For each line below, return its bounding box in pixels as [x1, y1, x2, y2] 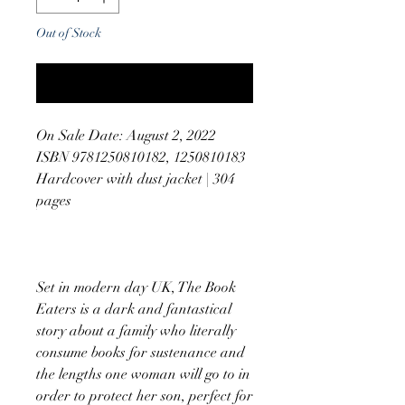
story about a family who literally [36, 321, 236, 340]
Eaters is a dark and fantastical [36, 299, 231, 318]
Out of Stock [36, 24, 101, 41]
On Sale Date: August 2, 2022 [36, 126, 216, 145]
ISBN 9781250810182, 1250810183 [36, 147, 246, 166]
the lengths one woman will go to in [36, 364, 250, 383]
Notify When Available [76, 73, 213, 92]
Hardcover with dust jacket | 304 [36, 169, 235, 188]
